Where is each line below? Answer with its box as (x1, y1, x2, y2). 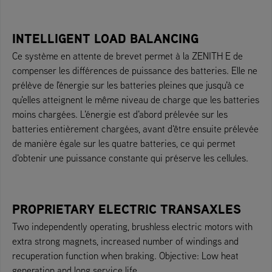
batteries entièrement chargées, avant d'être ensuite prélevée (12, 122, 259, 135)
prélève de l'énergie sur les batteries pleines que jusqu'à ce (12, 78, 244, 91)
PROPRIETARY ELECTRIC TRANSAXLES (12, 200, 241, 218)
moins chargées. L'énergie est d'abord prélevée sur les (12, 107, 228, 120)
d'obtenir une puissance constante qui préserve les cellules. (12, 151, 248, 164)
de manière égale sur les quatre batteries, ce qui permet (12, 137, 236, 149)
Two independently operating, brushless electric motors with (12, 220, 253, 233)
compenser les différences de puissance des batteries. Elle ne (12, 64, 257, 76)
